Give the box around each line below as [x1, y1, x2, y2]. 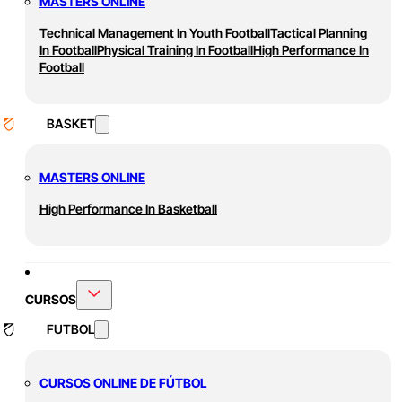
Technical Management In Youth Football [39, 25, 270, 41]
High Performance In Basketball [39, 201, 217, 217]
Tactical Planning [270, 25, 367, 41]
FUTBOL [47, 321, 94, 337]
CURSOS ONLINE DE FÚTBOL [39, 375, 207, 391]
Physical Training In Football [97, 42, 253, 58]
